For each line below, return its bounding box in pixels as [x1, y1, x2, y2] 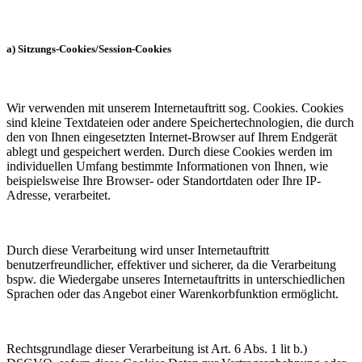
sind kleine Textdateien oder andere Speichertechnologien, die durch [6, 116, 354, 129]
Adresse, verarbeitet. [6, 188, 117, 202]
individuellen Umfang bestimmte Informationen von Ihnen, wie [6, 159, 328, 173]
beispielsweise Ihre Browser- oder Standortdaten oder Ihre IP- [6, 174, 321, 187]
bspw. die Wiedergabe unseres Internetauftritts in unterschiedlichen [6, 272, 345, 286]
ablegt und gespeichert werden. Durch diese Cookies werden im [6, 145, 332, 158]
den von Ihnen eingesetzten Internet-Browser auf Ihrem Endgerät [6, 130, 337, 144]
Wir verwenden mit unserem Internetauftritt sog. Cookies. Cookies [6, 101, 343, 115]
